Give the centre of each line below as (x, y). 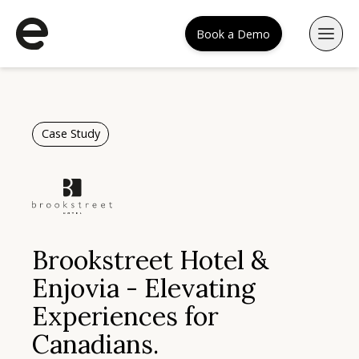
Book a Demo (234, 34)
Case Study (71, 134)
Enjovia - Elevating (144, 288)
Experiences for (125, 317)
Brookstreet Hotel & (150, 260)
